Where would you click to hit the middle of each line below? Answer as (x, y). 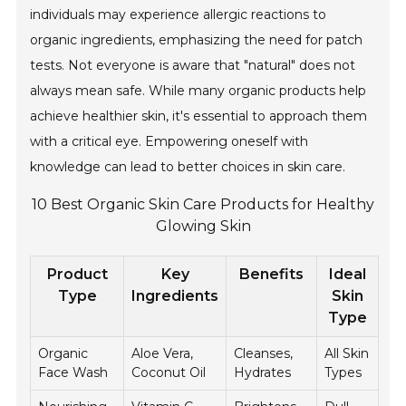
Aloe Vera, (163, 354)
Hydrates (263, 373)
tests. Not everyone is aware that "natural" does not (193, 66)
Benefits (272, 275)
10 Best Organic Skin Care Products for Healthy (203, 205)
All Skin (347, 354)
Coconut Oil (169, 373)
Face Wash (73, 373)
